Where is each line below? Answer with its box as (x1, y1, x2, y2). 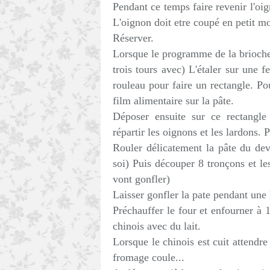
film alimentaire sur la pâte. (113, 95, 234, 107)
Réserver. (113, 32, 154, 44)
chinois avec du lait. (113, 220, 201, 232)
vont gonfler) (113, 173, 170, 185)
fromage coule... (113, 251, 184, 263)
